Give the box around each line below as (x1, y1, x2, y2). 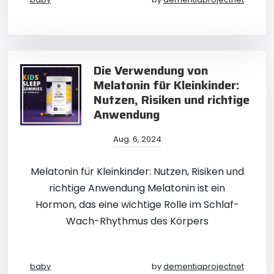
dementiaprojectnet (163, 261, 244, 272)
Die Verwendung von (94, 61, 208, 80)
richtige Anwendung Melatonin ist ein (49, 181, 225, 195)
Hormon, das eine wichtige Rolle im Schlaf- (35, 198, 239, 212)
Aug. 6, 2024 (113, 133, 161, 145)
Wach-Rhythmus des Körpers (65, 214, 209, 228)
